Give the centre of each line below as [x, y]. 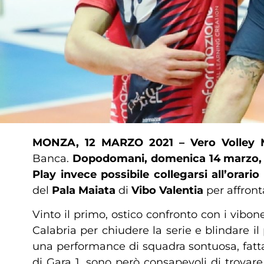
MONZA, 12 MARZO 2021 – [108, 143]
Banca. [52, 159]
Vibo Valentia [169, 190]
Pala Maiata [84, 190]
